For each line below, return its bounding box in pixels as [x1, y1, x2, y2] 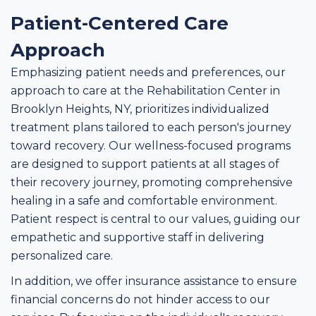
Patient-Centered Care [11, 12, 229, 35]
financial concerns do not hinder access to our [11, 293, 270, 306]
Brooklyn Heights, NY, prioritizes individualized [11, 102, 269, 116]
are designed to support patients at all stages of [11, 157, 279, 171]
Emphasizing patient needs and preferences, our [11, 66, 286, 79]
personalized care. [11, 249, 116, 262]
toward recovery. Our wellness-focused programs [11, 139, 291, 152]
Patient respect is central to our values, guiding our [11, 212, 300, 226]
